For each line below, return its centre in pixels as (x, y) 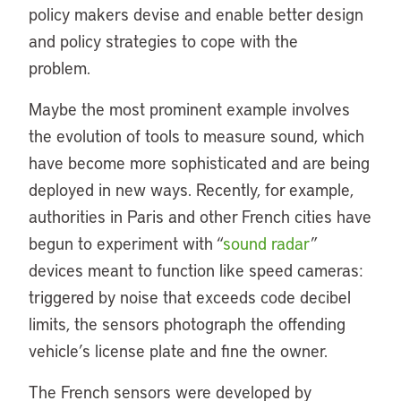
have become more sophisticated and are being (199, 162)
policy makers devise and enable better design (196, 14)
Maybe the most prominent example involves (189, 109)
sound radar (267, 243)
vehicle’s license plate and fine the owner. (183, 350)
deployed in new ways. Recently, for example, (191, 189)
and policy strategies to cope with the (163, 41)
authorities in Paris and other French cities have (200, 216)
